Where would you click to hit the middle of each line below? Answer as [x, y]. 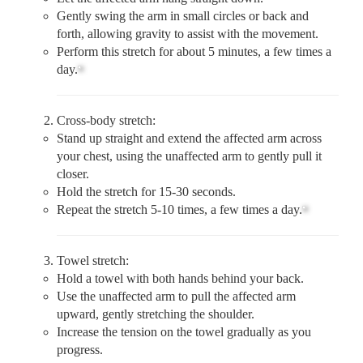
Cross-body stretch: [106, 120]
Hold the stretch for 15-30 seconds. [146, 191]
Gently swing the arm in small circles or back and [183, 15]
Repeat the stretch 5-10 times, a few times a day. [179, 209]
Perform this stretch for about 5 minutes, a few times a [194, 51]
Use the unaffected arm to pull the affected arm [176, 296]
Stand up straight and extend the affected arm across [189, 138]
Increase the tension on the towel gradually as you [184, 331]
